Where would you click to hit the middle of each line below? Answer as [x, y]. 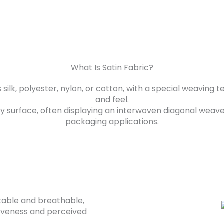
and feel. [112, 100]
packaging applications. [112, 122]
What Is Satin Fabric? [112, 68]
